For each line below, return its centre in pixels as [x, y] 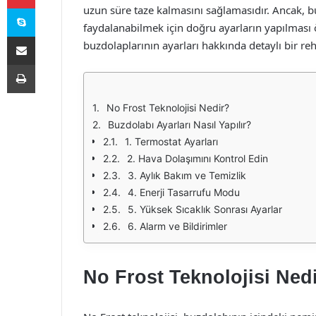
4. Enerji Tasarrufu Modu [184, 192]
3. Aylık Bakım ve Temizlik [187, 175]
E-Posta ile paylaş [48, 36]
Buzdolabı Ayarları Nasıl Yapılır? [180, 124]
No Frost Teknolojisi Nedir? [168, 108]
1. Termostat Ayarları [171, 141]
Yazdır [48, 64]
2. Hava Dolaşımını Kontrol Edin [197, 158]
